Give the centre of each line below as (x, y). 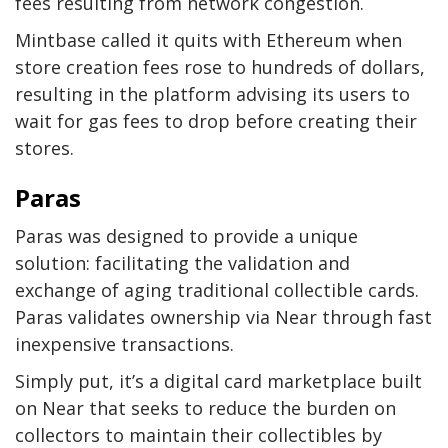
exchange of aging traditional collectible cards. (217, 289)
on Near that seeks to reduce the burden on (205, 407)
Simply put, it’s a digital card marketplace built (218, 380)
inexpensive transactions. (124, 343)
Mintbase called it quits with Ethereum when (208, 39)
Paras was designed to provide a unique (186, 235)
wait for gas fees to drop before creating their (216, 120)
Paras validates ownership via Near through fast (223, 316)
